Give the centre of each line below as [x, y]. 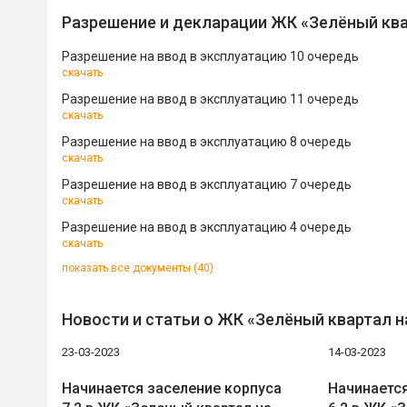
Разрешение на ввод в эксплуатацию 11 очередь [210, 99]
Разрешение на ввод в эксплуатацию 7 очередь [207, 184]
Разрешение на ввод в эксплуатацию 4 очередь [207, 227]
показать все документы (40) [138, 268]
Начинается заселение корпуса [172, 388]
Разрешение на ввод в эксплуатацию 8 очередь [207, 142]
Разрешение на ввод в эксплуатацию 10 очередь [210, 56]
